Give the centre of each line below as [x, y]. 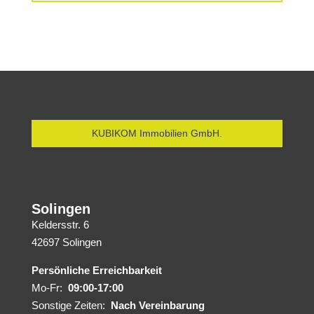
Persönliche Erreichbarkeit [96, 270]
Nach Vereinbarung [157, 305]
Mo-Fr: [49, 288]
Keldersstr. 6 [60, 225]
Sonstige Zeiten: [71, 305]
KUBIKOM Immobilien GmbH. [157, 133]
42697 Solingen [66, 242]
